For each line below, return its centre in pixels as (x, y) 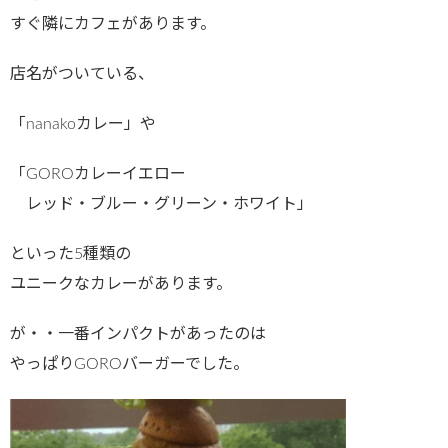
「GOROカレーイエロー (98, 173)
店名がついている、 (82, 73)
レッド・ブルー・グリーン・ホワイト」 (161, 203)
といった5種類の (70, 253)
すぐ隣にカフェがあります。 (113, 23)
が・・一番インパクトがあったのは (138, 333)
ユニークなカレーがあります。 (121, 283)
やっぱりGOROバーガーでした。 (129, 363)
